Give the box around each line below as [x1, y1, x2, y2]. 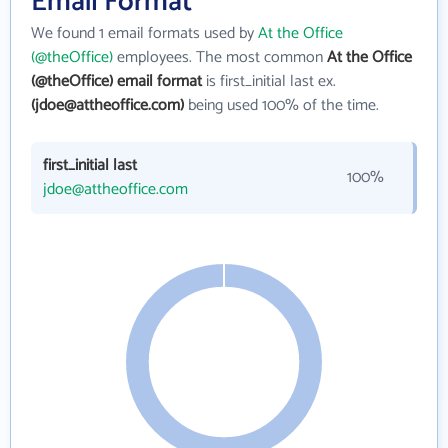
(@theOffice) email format [31, 68, 202, 95]
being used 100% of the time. [184, 92, 379, 119]
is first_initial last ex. [202, 68, 336, 95]
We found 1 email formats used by [31, 20, 258, 47]
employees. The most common [113, 44, 327, 71]
